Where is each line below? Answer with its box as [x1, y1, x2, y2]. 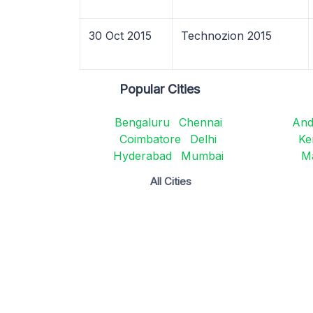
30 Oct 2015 [89, 29, 152, 43]
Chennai [178, 115, 222, 129]
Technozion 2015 [181, 29, 272, 43]
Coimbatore [119, 132, 182, 146]
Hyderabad [112, 149, 172, 163]
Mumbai [180, 149, 224, 163]
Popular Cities [119, 82, 201, 96]
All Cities [150, 175, 192, 188]
